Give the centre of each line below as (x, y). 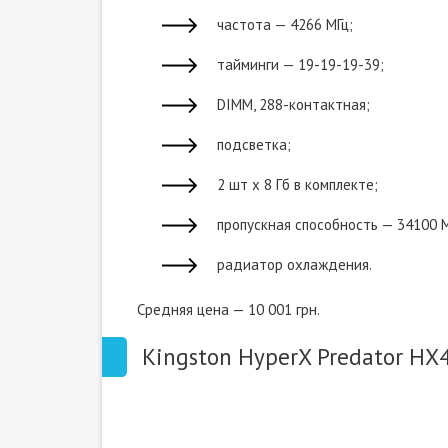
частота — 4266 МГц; (285, 24)
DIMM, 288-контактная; (293, 104)
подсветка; (254, 144)
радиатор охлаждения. (294, 264)
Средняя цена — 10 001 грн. (228, 309)
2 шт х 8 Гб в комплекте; (297, 184)
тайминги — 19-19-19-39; (300, 64)
